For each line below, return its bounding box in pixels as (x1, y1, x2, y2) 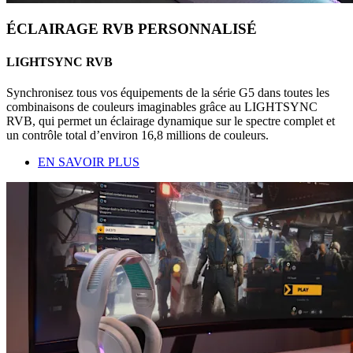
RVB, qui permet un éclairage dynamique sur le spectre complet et (6, 114, 335, 128)
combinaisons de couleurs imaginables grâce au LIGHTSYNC (6, 100, 318, 114)
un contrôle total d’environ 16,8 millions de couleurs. (6, 128, 269, 143)
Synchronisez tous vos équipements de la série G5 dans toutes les (6, 86, 329, 100)
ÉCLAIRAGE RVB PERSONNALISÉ (6, 20, 257, 38)
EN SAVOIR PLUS (38, 155, 139, 169)
